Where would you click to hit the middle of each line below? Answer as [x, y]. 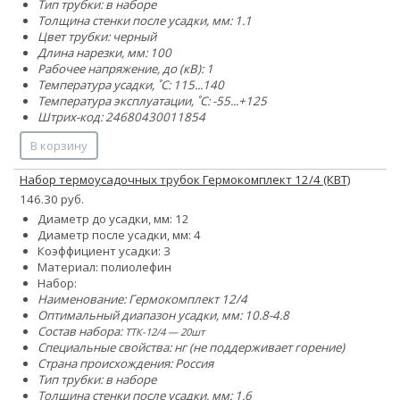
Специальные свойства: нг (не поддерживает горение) [191, 347]
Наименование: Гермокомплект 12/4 [142, 299]
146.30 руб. [52, 199]
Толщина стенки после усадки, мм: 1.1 [145, 20]
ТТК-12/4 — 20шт [165, 331]
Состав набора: [81, 331]
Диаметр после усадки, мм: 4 [119, 234]
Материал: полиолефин [104, 267]
